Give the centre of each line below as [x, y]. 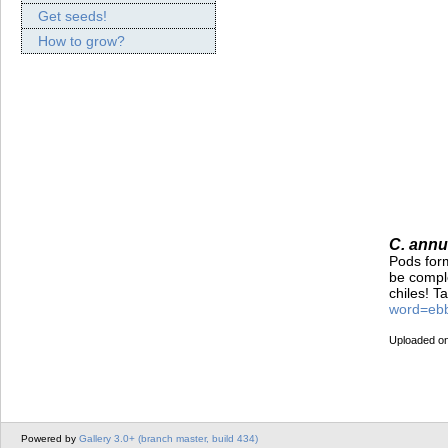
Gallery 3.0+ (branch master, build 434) [168, 439]
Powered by [50, 439]
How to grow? [81, 41]
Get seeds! [72, 16]
